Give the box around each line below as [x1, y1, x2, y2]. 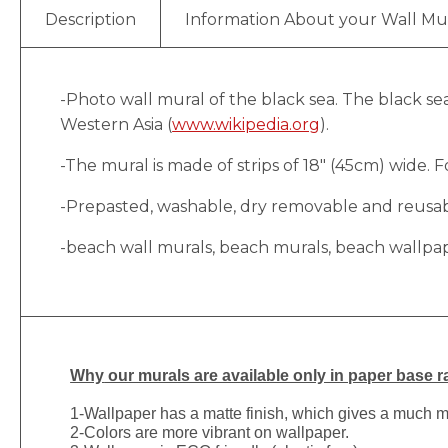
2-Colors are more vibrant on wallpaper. [70, 423, 350, 441]
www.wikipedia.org [172, 115, 321, 135]
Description [45, 10, 136, 30]
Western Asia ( [60, 115, 173, 135]
